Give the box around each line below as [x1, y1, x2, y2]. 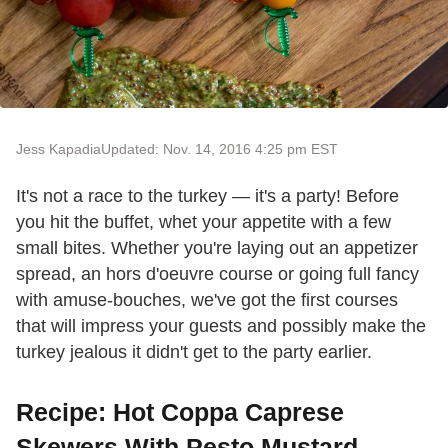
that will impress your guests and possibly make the [16, 316, 426, 337]
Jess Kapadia [16, 141, 101, 158]
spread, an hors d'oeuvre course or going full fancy [16, 264, 419, 285]
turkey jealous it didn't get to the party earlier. [16, 342, 372, 363]
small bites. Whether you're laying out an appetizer [16, 238, 418, 259]
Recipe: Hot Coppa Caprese [16, 398, 344, 427]
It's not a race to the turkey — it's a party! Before [16, 186, 399, 207]
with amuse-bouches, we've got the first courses [16, 290, 398, 311]
